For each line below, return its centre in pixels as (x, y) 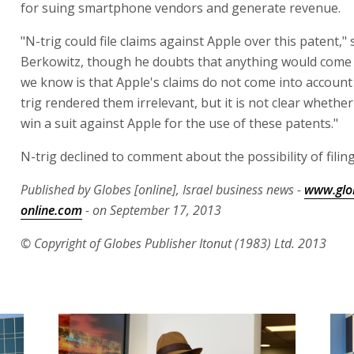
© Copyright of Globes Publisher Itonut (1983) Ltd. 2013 (173, 243)
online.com (51, 210)
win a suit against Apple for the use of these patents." (179, 123)
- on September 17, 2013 (152, 210)
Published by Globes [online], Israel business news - (162, 190)
